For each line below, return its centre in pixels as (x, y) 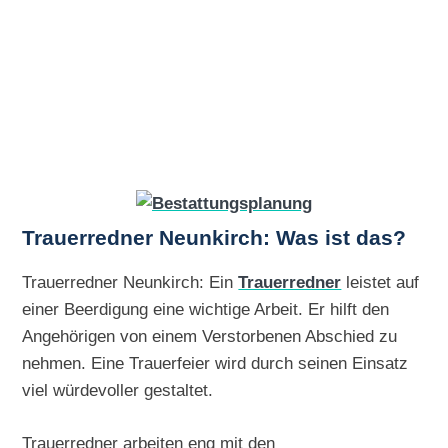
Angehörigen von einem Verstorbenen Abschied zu (210, 336)
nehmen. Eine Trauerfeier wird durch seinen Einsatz (215, 363)
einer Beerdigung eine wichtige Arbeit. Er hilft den (206, 309)
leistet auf (380, 282)
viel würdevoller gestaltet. (118, 390)
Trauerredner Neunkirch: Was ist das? (214, 238)
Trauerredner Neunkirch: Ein (130, 282)
